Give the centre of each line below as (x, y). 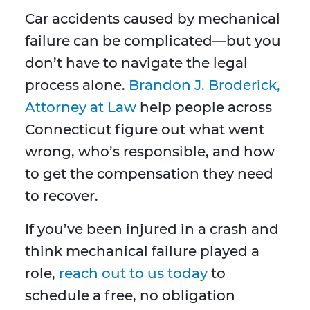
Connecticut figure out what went (145, 130)
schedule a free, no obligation (130, 296)
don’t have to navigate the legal (136, 63)
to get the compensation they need (149, 174)
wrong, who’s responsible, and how (150, 152)
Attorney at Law (81, 108)
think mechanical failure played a (142, 252)
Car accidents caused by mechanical (153, 19)
